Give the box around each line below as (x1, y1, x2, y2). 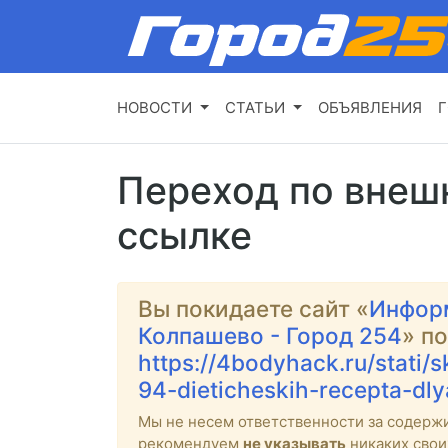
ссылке (117, 213, 252, 259)
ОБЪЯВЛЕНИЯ (317, 98, 422, 118)
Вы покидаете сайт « (138, 295, 369, 323)
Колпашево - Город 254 (138, 322, 402, 350)
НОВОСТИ (117, 98, 192, 118)
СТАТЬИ (224, 98, 285, 118)
